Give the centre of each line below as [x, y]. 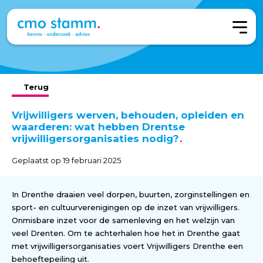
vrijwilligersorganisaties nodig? [95, 138]
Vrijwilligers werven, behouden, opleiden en [128, 115]
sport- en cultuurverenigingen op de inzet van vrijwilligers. [126, 207]
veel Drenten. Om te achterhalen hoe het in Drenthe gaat [126, 233]
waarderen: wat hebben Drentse [98, 127]
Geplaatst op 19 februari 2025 [66, 160]
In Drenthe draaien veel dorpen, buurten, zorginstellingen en [131, 194]
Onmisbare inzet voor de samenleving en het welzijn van [123, 220]
